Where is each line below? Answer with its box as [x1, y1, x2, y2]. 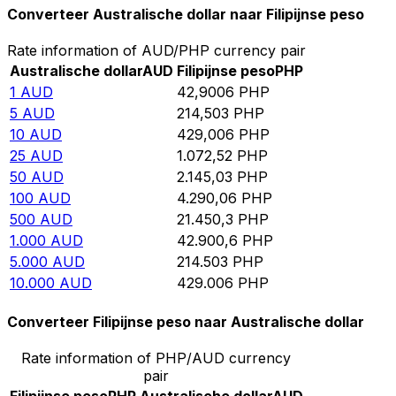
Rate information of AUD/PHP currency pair [7, 41, 306, 59]
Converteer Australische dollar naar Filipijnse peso [7, 4, 364, 23]
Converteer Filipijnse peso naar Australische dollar [7, 313, 364, 331]
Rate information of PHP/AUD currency [21, 349, 292, 368]
